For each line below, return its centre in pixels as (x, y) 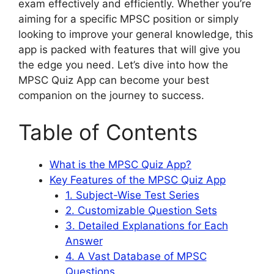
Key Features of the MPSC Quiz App (138, 180)
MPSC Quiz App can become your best (114, 80)
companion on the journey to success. (111, 95)
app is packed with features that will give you (129, 50)
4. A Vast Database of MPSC (136, 256)
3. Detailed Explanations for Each (146, 225)
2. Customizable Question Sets (141, 210)
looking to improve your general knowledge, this (136, 34)
